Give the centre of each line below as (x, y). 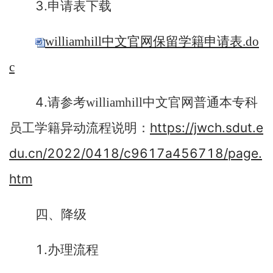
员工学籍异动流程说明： (80, 128)
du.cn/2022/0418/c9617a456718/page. (136, 153)
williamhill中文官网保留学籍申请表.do (152, 41)
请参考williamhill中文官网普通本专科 (153, 102)
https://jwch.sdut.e (207, 128)
